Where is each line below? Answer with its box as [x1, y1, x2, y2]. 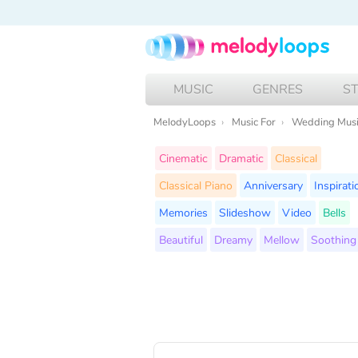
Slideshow [219, 204, 271, 221]
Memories [159, 204, 208, 221]
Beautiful [159, 231, 203, 248]
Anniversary [244, 177, 303, 193]
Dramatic [219, 149, 264, 166]
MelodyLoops [153, 114, 216, 129]
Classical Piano [159, 177, 233, 193]
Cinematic [159, 149, 208, 166]
